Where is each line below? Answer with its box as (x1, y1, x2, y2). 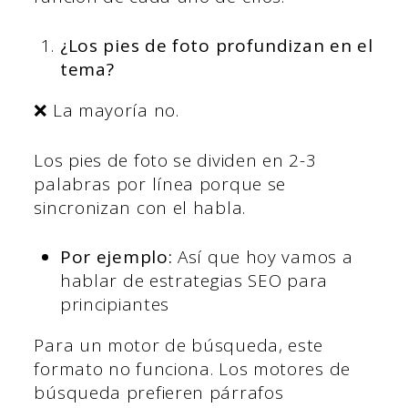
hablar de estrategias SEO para (59, 269, 328, 293)
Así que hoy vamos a (178, 245, 353, 270)
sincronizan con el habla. (34, 195, 246, 219)
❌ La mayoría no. (34, 98, 179, 123)
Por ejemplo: (59, 245, 178, 270)
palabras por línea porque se (34, 171, 287, 196)
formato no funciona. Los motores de (34, 357, 351, 382)
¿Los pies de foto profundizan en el (59, 34, 373, 58)
